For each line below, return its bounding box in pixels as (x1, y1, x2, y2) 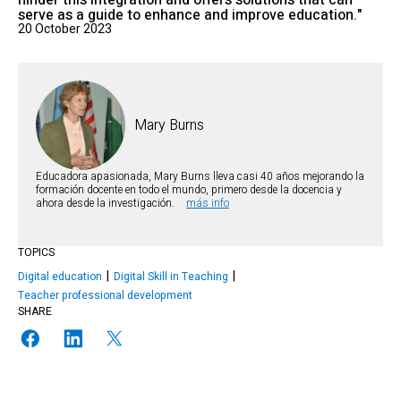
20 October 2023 (18, 20, 112, 38)
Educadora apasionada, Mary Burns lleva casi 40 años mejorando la (36, 168, 364, 184)
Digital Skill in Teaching (114, 269, 228, 285)
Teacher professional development (18, 287, 192, 303)
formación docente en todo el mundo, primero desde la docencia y (36, 182, 342, 198)
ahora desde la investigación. (36, 195, 177, 211)
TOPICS (18, 244, 55, 260)
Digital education (18, 269, 102, 285)
